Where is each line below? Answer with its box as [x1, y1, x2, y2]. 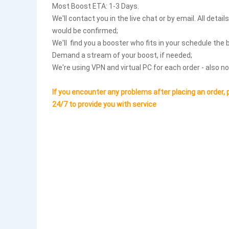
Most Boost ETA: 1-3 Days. [52, 1, 139, 11]
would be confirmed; [52, 26, 118, 35]
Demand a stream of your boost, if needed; [52, 50, 192, 60]
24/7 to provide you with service [52, 99, 156, 109]
